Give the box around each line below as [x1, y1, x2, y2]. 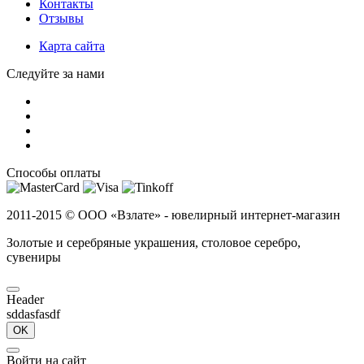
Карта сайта [39, 38, 105, 53]
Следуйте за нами [6, 66, 105, 80]
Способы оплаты [6, 165, 101, 180]
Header [6, 292, 44, 306]
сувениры [6, 249, 61, 264]
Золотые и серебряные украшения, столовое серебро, [6, 235, 301, 249]
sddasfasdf [6, 306, 60, 321]
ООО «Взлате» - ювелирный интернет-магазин [75, 207, 340, 222]
